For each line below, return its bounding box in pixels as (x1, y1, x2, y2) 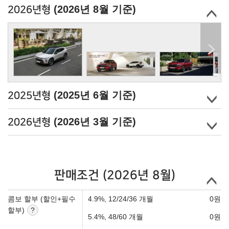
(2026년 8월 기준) (54, 3, 136, 15)
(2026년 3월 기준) (54, 116, 136, 128)
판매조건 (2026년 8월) (54, 169, 175, 182)
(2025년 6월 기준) (54, 89, 136, 101)
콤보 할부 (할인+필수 (8, 195, 76, 203)
